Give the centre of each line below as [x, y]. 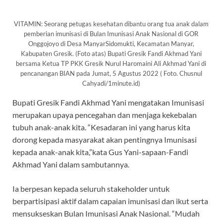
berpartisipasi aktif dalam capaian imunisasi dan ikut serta [110, 201]
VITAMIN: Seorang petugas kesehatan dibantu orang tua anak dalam [111, 24]
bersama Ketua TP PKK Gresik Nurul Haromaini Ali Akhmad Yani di [111, 64]
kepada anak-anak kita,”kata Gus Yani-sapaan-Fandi [100, 152]
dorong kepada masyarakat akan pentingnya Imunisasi [105, 140]
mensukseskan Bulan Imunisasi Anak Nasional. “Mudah [106, 214]
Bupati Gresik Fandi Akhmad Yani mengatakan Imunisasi [108, 103]
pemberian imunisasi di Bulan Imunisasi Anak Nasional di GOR [111, 34]
